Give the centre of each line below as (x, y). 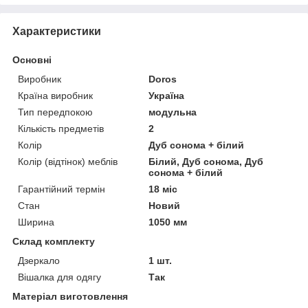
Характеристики (57, 32)
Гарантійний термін (62, 189)
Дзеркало (39, 261)
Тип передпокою (55, 112)
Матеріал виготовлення (70, 297)
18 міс (163, 189)
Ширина (36, 222)
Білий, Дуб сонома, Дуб (206, 162)
